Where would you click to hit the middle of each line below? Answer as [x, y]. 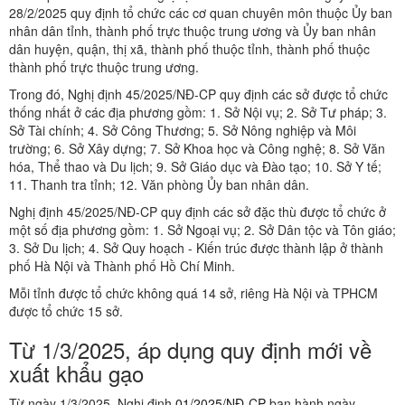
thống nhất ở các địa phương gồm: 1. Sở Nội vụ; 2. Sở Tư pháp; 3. [198, 113]
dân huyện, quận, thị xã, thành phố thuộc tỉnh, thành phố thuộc [189, 49]
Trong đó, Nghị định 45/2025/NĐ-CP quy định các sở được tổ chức [198, 94]
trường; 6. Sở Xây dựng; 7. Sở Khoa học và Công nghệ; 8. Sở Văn [197, 149]
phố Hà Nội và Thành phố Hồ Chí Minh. [122, 266]
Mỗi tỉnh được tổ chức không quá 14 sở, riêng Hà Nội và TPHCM [193, 293]
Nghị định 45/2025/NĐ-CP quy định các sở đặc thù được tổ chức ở [198, 212]
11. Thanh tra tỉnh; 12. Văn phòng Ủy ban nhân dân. [159, 185]
